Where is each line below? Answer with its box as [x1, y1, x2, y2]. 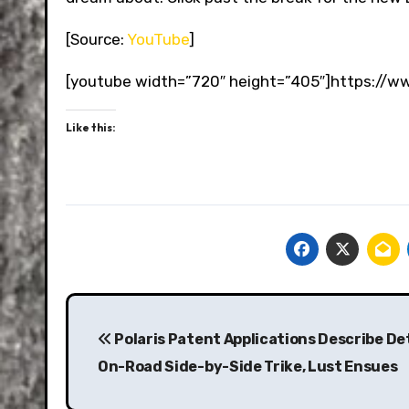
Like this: [66, 120, 116, 134]
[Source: [66, 29, 127, 48]
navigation [65, 329, 213, 366]
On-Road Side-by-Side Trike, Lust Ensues [98, 357, 398, 375]
